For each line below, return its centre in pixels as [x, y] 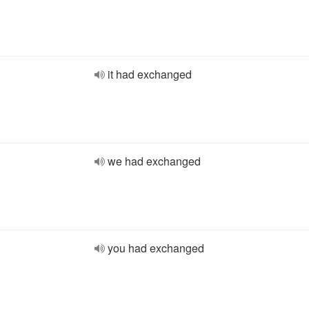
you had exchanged [156, 248]
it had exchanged [150, 74]
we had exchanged [154, 161]
